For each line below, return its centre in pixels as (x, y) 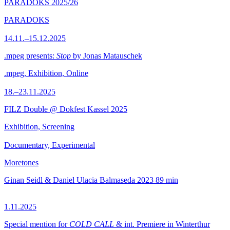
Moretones (21, 162)
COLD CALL (92, 224)
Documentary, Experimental (50, 145)
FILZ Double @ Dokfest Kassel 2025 (66, 109)
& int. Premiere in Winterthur (162, 224)
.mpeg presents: (30, 56)
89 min (167, 180)
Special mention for (37, 224)
